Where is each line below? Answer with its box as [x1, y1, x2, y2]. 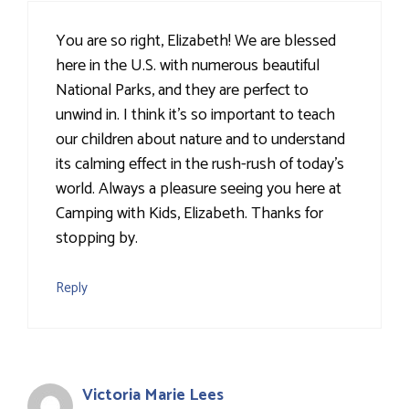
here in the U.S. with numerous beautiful [56, 52, 320, 80]
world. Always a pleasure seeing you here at [56, 175, 341, 204]
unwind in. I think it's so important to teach [56, 101, 335, 130]
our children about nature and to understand [56, 126, 345, 154]
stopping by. [56, 225, 138, 253]
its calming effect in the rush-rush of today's [56, 151, 344, 179]
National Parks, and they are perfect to [56, 77, 309, 105]
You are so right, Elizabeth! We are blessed [56, 27, 336, 56]
